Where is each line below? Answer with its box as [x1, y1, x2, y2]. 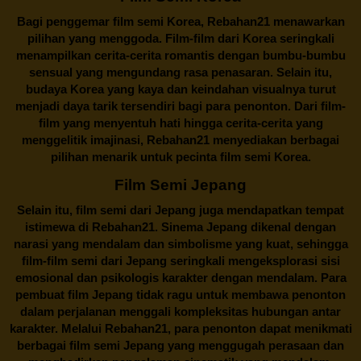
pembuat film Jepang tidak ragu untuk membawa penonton [15, 287, 346, 301]
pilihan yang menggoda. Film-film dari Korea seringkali [27, 31, 334, 45]
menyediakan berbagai [210, 132, 339, 147]
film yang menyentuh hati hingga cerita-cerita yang [38, 115, 323, 130]
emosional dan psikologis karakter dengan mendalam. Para [15, 270, 346, 284]
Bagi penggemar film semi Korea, [16, 14, 207, 28]
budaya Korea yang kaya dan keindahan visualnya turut [25, 81, 336, 96]
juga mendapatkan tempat [196, 202, 344, 217]
